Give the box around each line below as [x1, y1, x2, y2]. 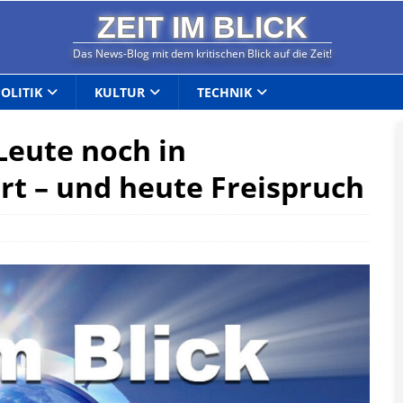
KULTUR [94, 83, 146, 101]
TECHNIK [197, 83, 253, 101]
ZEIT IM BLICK [97, 11, 308, 45]
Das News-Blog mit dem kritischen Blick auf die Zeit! [73, 46, 332, 62]
